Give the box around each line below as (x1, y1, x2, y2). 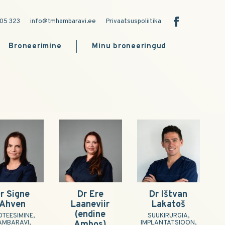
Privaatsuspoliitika (106, 18, 161, 26)
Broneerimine (9, 42, 62, 51)
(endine (75, 209, 106, 221)
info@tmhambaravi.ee (30, 18, 96, 26)
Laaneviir (71, 199, 110, 211)
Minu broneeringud (92, 42, 166, 51)
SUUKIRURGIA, (147, 212, 189, 220)
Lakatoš (151, 199, 185, 211)
